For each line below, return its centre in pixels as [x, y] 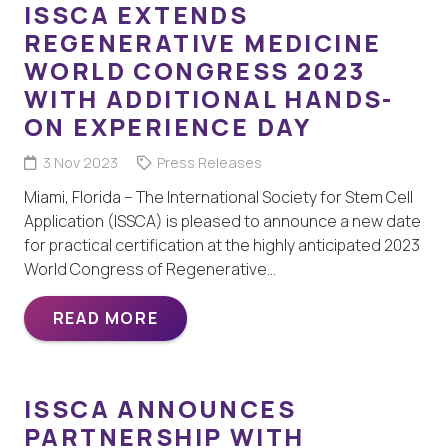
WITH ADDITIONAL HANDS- [209, 99]
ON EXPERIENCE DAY [168, 127]
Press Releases [209, 163]
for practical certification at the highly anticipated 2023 [222, 245]
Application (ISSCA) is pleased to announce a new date [222, 221]
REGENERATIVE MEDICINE [203, 43]
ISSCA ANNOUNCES [160, 409]
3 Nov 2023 [80, 163]
